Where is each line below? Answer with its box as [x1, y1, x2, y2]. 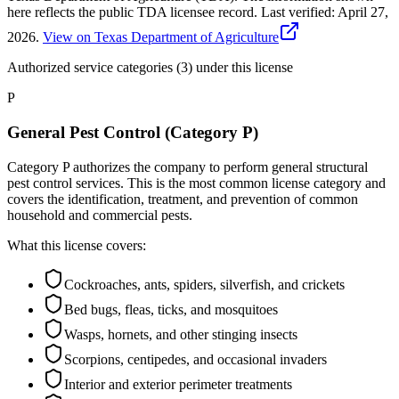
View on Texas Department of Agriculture [43, 29, 279, 45]
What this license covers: [7, 237, 146, 253]
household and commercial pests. [7, 207, 192, 223]
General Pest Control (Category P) [7, 122, 258, 142]
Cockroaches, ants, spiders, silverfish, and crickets [64, 276, 345, 292]
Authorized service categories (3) [7, 60, 192, 76]
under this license [192, 60, 293, 76]
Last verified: [261, 4, 335, 20]
